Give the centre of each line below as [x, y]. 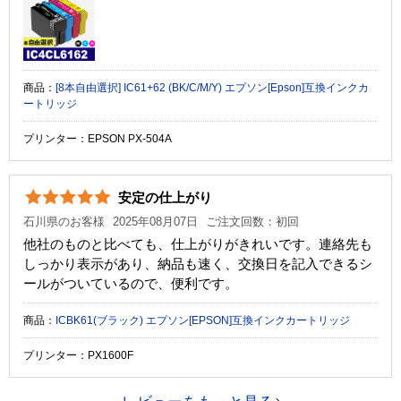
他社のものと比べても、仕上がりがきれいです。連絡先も [198, 243]
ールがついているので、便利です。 [131, 283]
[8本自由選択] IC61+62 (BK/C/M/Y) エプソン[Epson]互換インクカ [90, 87]
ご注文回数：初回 [252, 221]
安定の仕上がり [172, 197]
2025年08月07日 [155, 221]
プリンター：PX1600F [78, 355]
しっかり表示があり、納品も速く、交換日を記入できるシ [198, 263]
